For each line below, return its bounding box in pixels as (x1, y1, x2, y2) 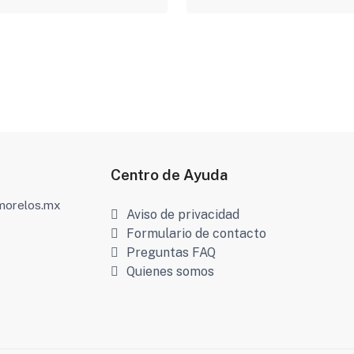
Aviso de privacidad (126, 206, 239, 222)
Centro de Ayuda (110, 166, 228, 184)
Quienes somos (126, 263, 214, 279)
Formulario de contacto (126, 225, 266, 241)
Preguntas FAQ (126, 244, 216, 260)
